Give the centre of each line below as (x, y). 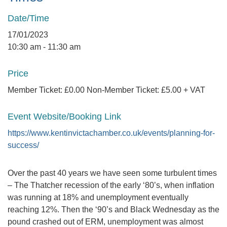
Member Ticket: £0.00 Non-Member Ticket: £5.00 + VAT (106, 90)
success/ (23, 145)
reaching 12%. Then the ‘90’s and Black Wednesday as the (113, 210)
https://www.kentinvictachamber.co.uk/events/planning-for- (111, 133)
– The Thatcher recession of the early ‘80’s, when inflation (111, 185)
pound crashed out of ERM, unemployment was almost (105, 222)
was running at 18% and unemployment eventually (98, 197)
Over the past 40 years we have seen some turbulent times (112, 173)
